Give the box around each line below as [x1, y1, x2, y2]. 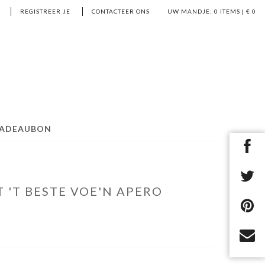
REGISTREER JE [20, 8, 70, 15]
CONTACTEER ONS [92, 8, 150, 15]
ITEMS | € [220, 8, 250, 15]
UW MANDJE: [167, 8, 212, 15]
